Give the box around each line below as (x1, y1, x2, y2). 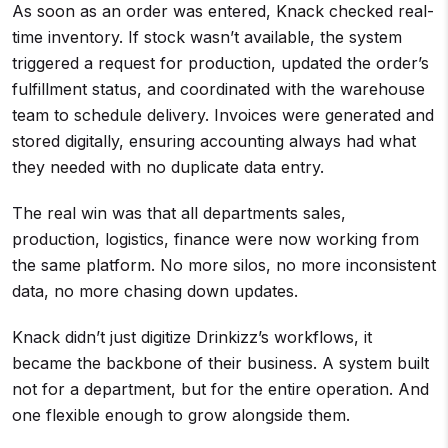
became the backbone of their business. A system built (12, 352, 429, 373)
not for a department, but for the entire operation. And (12, 378, 429, 399)
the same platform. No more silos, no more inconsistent (12, 254, 436, 275)
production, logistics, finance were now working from (12, 228, 419, 249)
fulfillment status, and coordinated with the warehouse (12, 78, 425, 99)
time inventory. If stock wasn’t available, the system (12, 26, 402, 47)
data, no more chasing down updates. (12, 280, 298, 301)
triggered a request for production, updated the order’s (12, 52, 429, 73)
